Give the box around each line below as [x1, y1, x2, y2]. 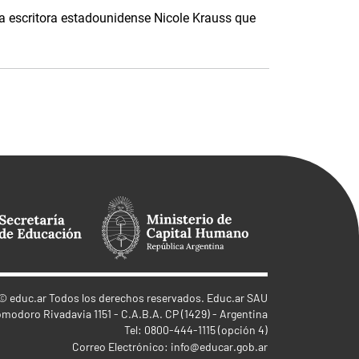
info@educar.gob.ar [171, 340, 268, 353]
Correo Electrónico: [72, 340, 171, 353]
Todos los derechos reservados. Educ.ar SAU [46, 291, 268, 305]
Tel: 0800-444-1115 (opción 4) [124, 323, 268, 337]
